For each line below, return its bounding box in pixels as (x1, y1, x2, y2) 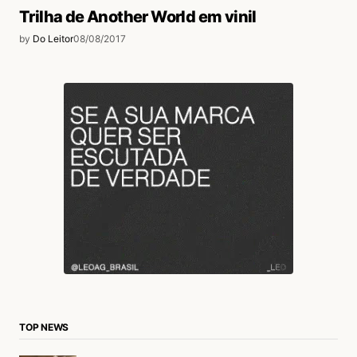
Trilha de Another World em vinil (19, 7, 257, 27)
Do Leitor (33, 33, 73, 45)
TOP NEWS (19, 320, 69, 333)
